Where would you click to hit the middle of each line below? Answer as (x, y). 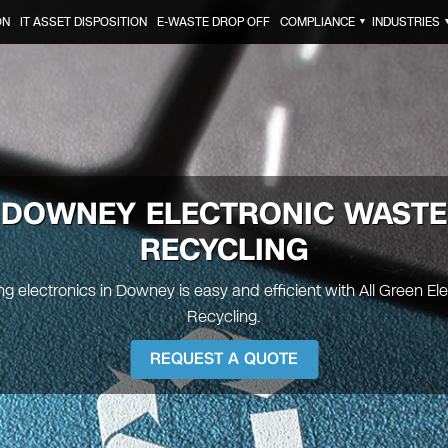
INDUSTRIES (405, 22)
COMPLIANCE (317, 22)
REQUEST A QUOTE (224, 359)
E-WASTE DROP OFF (213, 22)
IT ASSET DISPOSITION (83, 22)
